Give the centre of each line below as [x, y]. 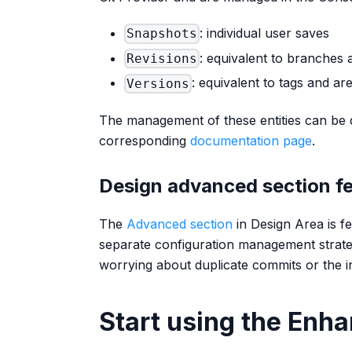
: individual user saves [265, 33]
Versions [158, 83]
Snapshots [162, 34]
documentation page [251, 140]
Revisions [162, 59]
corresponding [145, 140]
